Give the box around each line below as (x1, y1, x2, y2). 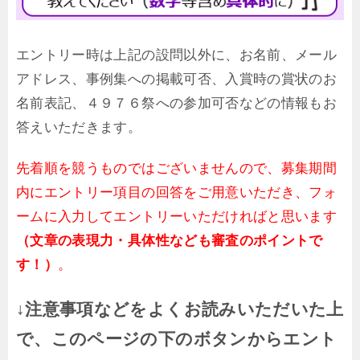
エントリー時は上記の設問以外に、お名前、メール (16, 47, 337, 63)
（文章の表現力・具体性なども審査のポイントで (16, 232, 323, 248)
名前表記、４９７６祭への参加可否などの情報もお (16, 95, 337, 111)
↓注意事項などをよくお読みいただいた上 (16, 299, 344, 318)
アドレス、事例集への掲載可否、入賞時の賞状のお (16, 71, 337, 87)
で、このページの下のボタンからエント (16, 329, 337, 348)
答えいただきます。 (16, 119, 142, 135)
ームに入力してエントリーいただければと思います (16, 208, 337, 224)
